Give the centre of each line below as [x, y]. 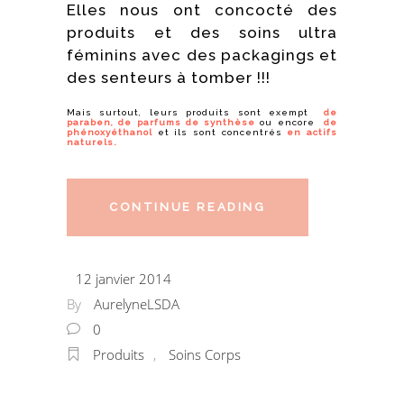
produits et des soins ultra [202, 32]
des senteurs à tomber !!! [169, 77]
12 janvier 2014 [124, 278]
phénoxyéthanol [112, 132]
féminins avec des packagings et [202, 55]
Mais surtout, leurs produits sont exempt [195, 112]
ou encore [287, 122]
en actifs [310, 132]
